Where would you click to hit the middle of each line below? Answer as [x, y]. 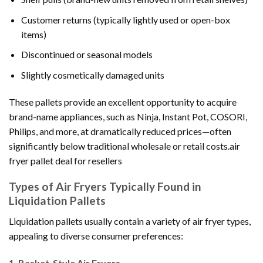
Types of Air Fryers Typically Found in [105, 187]
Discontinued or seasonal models [87, 55]
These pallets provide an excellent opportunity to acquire [123, 102]
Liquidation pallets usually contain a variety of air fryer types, [130, 221]
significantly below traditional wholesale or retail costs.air [124, 146]
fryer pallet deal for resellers [65, 160]
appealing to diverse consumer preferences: [96, 235]
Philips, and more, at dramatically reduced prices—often [120, 131]
